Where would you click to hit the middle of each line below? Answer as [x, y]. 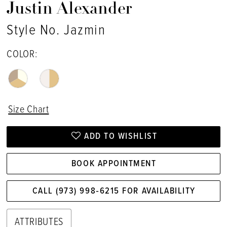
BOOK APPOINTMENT [114, 164]
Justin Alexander [70, 9]
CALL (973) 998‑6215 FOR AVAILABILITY [114, 191]
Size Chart [29, 110]
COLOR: [22, 54]
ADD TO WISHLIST [121, 137]
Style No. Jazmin [56, 31]
